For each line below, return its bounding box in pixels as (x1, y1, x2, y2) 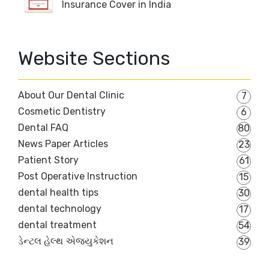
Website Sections (18, 47, 170, 70)
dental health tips (18, 187, 98, 199)
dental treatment (18, 219, 97, 231)
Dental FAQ (18, 122, 68, 134)
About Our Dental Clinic (18, 89, 124, 101)
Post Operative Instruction (18, 171, 138, 183)
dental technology (18, 203, 101, 215)
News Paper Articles (18, 138, 108, 150)
